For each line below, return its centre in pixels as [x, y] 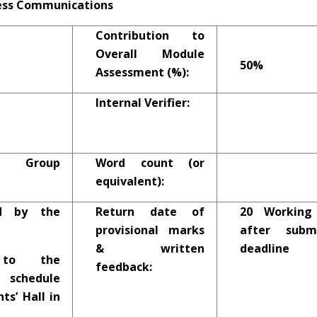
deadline [265, 248]
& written [150, 248]
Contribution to [150, 35]
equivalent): [130, 181]
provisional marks [150, 230]
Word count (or [150, 163]
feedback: [124, 267]
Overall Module [150, 54]
